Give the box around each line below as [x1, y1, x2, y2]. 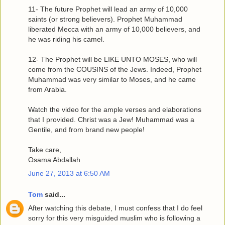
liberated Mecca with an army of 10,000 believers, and [28, 25, 200, 33]
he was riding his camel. [28, 35, 104, 43]
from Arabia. [28, 85, 67, 93]
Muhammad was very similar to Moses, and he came [28, 75, 196, 83]
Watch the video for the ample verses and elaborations [28, 105, 201, 114]
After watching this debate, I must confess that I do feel [28, 203, 202, 212]
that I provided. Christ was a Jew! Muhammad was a [28, 115, 194, 124]
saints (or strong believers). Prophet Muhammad [28, 15, 182, 23]
